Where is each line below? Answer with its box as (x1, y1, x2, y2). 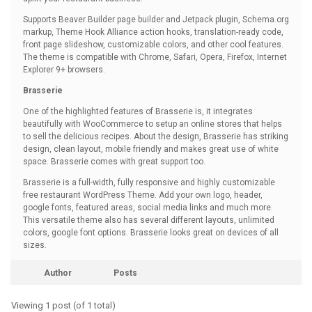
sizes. (23, 240, 47, 250)
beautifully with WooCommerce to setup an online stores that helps (23, 119, 282, 129)
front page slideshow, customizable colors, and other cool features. (23, 40, 283, 49)
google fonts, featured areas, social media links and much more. (23, 203, 273, 212)
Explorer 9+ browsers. (23, 65, 105, 75)
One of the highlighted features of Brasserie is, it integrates (23, 107, 253, 116)
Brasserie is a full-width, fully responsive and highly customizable (23, 178, 275, 187)
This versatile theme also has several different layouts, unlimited (23, 215, 274, 225)
